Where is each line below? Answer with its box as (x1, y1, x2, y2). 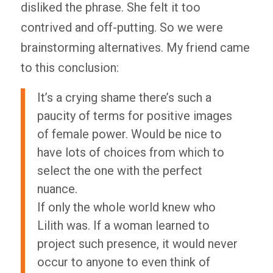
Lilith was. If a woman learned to (37, 218, 210, 233)
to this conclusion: (20, 60, 119, 75)
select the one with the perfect (37, 163, 202, 178)
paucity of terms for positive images (37, 108, 232, 123)
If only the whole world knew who (37, 200, 216, 214)
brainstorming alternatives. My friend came (20, 40, 250, 55)
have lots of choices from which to (37, 145, 224, 160)
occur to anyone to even (37, 255, 170, 269)
